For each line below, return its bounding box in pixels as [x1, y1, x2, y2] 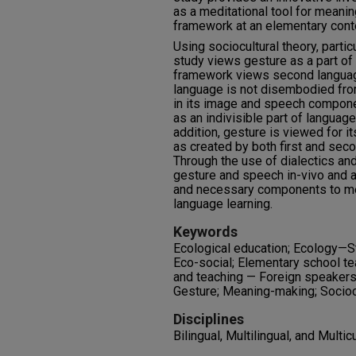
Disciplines [173, 311, 244, 327]
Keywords [173, 223, 238, 240]
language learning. [173, 196, 273, 211]
